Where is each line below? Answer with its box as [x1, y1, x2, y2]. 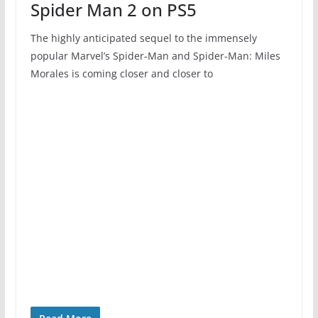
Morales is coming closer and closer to [30, 67, 213, 81]
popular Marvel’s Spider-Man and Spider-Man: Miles [30, 49, 280, 63]
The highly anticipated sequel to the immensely [30, 31, 257, 45]
